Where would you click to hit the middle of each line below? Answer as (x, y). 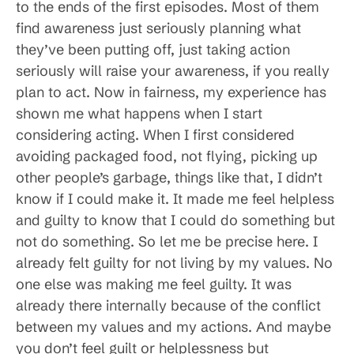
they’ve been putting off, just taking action (153, 50)
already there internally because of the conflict (168, 306)
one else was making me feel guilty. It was (154, 284)
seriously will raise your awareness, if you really (173, 71)
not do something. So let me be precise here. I (167, 242)
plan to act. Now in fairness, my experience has (171, 92)
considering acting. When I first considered (155, 135)
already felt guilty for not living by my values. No (174, 263)
